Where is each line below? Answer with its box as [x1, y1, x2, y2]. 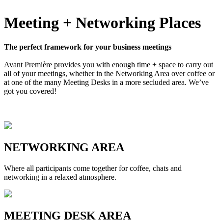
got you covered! [4, 86, 56, 95]
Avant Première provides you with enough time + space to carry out [4, 60, 213, 69]
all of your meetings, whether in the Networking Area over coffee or [4, 69, 215, 78]
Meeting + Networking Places [4, 14, 201, 32]
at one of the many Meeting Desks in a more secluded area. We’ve [4, 78, 209, 86]
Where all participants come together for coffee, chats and [4, 164, 182, 172]
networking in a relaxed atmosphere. [4, 172, 116, 181]
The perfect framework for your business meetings [4, 42, 171, 51]
